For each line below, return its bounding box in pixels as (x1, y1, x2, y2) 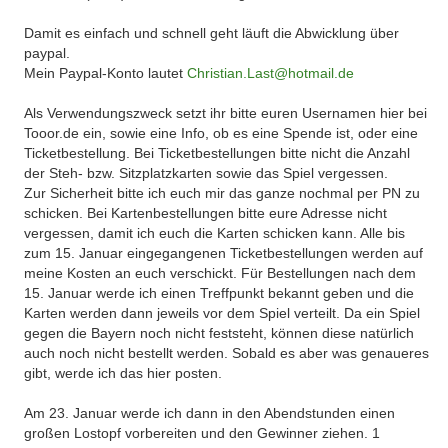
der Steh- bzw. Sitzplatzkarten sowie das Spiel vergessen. (24, 165, 389, 181)
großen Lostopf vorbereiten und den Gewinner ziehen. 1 (24, 425, 381, 441)
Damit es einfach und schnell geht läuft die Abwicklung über (24, 25, 400, 41)
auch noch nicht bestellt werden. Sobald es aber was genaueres (24, 345, 430, 361)
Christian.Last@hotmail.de (187, 65, 355, 81)
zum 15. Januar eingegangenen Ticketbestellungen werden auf (24, 245, 424, 261)
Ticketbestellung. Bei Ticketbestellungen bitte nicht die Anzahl (24, 145, 411, 161)
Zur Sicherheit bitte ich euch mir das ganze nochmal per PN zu (24, 185, 421, 201)
